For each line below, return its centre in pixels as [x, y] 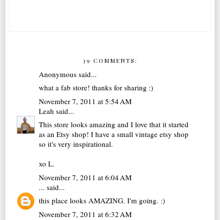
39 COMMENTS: [110, 60]
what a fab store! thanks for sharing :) [96, 88]
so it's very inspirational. [76, 144]
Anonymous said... [68, 74]
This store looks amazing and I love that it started [114, 124]
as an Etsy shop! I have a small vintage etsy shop [114, 134]
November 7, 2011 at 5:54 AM [85, 101]
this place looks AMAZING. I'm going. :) [102, 201]
